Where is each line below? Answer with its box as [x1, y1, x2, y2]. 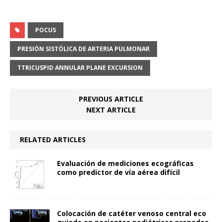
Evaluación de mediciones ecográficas [57, 158, 194, 168]
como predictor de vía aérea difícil [57, 167, 180, 177]
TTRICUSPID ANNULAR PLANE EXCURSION [17, 63, 143, 72]
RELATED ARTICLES [20, 134, 86, 144]
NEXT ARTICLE [86, 105, 136, 114]
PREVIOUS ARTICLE [79, 94, 143, 104]
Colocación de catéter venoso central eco [57, 208, 206, 218]
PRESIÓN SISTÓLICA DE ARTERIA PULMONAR [17, 44, 150, 53]
